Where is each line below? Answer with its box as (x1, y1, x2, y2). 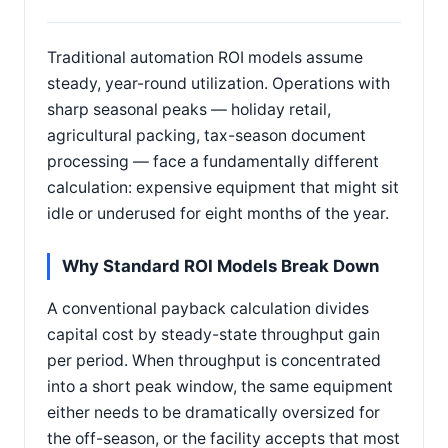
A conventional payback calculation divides (47, 298, 369, 318)
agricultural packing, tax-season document (47, 126, 366, 145)
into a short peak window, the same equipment (47, 376, 393, 396)
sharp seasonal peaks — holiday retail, (47, 100, 331, 119)
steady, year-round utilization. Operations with (47, 74, 390, 93)
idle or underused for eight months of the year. (47, 204, 389, 223)
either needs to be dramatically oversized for (47, 402, 380, 422)
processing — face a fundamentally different (47, 152, 379, 171)
